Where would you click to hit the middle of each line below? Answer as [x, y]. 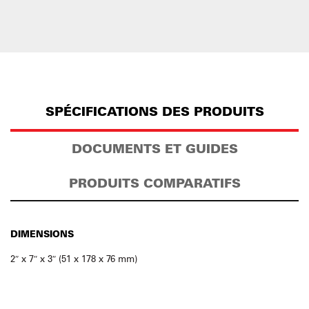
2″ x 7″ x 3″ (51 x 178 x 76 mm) [74, 258]
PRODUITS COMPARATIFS [154, 183]
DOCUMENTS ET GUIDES [154, 149]
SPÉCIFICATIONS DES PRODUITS [154, 111]
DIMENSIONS [42, 233]
